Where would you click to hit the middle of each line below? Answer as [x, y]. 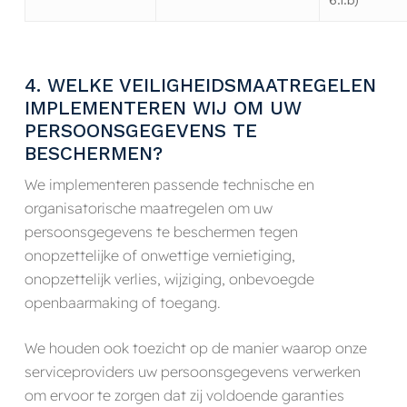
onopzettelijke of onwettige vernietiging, [159, 255]
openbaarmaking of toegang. [122, 302]
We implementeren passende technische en [169, 184]
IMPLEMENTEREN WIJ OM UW [163, 108]
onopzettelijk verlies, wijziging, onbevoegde [169, 278]
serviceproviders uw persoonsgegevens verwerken [192, 371]
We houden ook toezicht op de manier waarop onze [195, 347]
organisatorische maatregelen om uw [148, 208]
